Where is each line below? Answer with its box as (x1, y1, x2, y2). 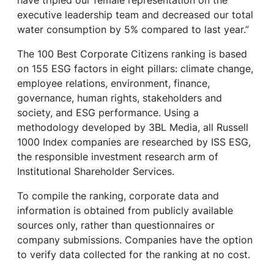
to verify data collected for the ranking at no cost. (17, 248, 250, 261)
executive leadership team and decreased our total (17, 9, 253, 21)
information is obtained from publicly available (17, 204, 233, 217)
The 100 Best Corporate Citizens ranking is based (17, 48, 247, 60)
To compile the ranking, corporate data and (17, 190, 219, 202)
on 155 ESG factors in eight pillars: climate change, (17, 62, 253, 75)
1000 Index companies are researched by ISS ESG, (17, 136, 251, 148)
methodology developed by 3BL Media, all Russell (17, 121, 248, 133)
